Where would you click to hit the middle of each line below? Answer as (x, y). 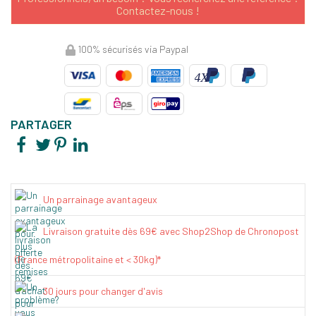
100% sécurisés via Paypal (132, 49)
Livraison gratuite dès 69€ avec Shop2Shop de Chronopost (171, 231)
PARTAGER (41, 124)
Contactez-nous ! (158, 10)
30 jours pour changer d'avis (103, 291)
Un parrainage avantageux (100, 200)
